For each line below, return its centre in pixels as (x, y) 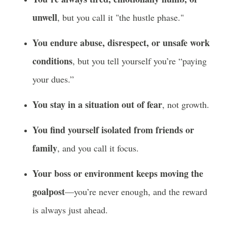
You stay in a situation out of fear (97, 104)
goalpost (49, 192)
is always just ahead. (70, 210)
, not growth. (186, 104)
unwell (45, 17)
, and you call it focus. (98, 148)
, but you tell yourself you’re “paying (140, 61)
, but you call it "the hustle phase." (121, 17)
